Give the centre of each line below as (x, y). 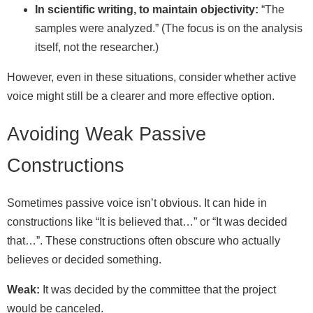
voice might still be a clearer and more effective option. (141, 96)
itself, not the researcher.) (97, 47)
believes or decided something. (84, 260)
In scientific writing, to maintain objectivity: (147, 9)
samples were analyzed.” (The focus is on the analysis (169, 28)
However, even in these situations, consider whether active (152, 77)
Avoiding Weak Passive (107, 133)
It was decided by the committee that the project (158, 290)
